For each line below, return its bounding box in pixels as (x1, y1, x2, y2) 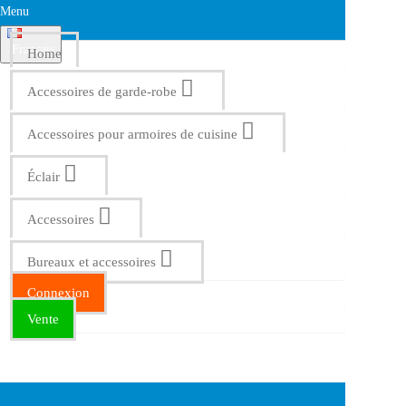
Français (12, 43, 54, 56)
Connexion (27, 285, 90, 300)
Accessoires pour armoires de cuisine (27, 127, 237, 141)
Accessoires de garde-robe (27, 84, 177, 99)
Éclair (27, 169, 60, 184)
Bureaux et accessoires (27, 255, 156, 269)
